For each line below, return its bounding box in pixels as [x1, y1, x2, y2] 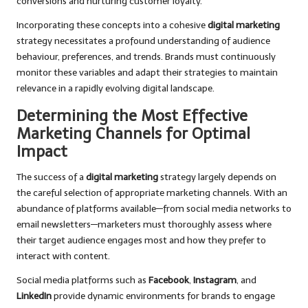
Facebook [148, 274, 189, 287]
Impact [16, 142, 67, 162]
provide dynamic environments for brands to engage [52, 290, 275, 302]
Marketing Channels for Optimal [16, 124, 250, 144]
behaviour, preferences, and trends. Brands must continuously [16, 51, 276, 63]
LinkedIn [16, 290, 52, 302]
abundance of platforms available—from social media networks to [16, 203, 291, 215]
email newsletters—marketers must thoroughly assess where [16, 219, 272, 231]
